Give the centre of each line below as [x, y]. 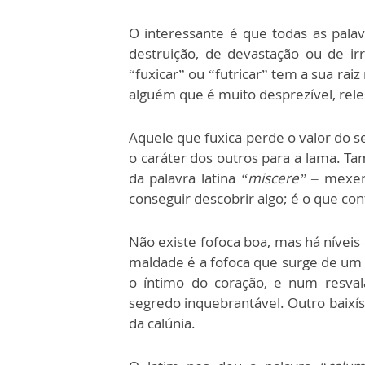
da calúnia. [162, 323]
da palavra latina [185, 178]
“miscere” [274, 178]
